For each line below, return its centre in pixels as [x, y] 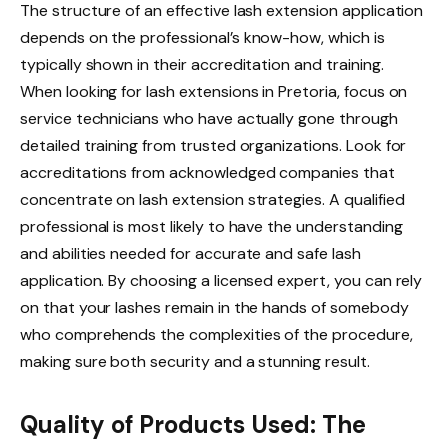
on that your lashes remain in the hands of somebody [214, 308]
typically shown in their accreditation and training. [202, 65]
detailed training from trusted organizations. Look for [213, 146]
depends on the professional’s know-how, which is [202, 38]
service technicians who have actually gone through [209, 119]
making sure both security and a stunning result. [195, 362]
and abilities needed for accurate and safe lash [190, 254]
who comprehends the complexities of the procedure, [216, 335]
